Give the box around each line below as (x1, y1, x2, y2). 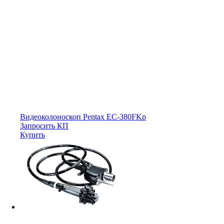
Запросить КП (20, 121, 68, 130)
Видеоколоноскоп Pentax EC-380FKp (20, 112, 146, 121)
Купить (20, 130, 45, 139)
